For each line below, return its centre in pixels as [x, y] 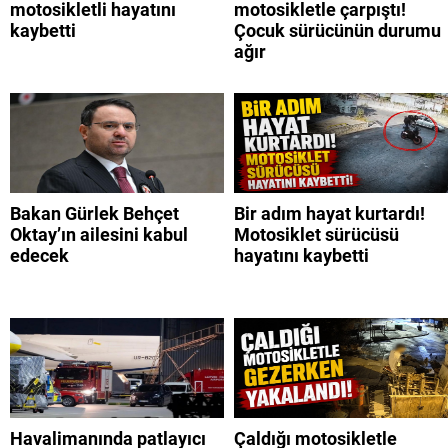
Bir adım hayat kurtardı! [329, 214]
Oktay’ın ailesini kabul [99, 235]
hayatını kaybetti [301, 256]
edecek [39, 256]
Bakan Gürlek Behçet [94, 214]
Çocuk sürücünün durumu [337, 31]
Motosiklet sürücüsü [316, 235]
